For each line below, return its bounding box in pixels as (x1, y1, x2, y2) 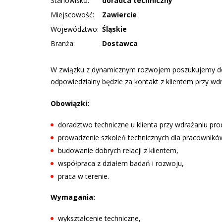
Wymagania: (51, 192, 95, 202)
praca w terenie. (58, 171, 109, 181)
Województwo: (51, 24, 99, 34)
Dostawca (102, 38, 138, 48)
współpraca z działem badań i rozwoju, (58, 158, 184, 168)
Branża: (51, 38, 75, 48)
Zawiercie (102, 9, 137, 19)
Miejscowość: (51, 9, 94, 19)
